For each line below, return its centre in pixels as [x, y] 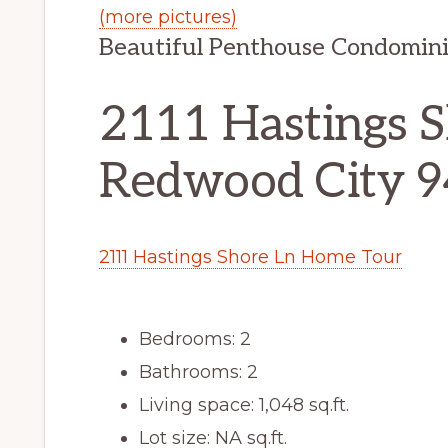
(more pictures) [168, 17]
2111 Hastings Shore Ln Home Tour [250, 257]
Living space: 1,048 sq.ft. [244, 405]
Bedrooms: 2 [195, 339]
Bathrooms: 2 [198, 372]
